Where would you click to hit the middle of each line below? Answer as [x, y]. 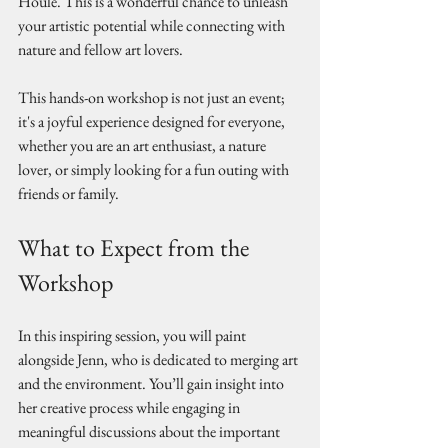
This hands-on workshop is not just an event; [153, 97]
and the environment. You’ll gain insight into [152, 383]
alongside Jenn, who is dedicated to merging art [159, 359]
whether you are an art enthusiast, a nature [143, 145]
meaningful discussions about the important [150, 431]
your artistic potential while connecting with [153, 25]
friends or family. [68, 193]
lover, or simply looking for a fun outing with [155, 169]
